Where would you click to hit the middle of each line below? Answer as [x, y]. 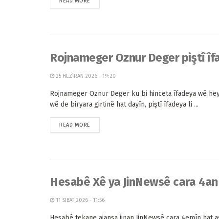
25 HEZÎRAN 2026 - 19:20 [85, 76]
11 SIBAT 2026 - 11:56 [79, 200]
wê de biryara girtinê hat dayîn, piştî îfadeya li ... [124, 104]
